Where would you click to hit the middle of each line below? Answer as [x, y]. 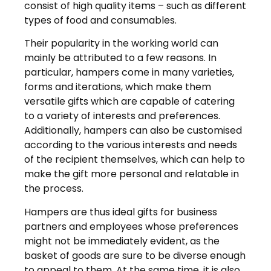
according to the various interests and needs [131, 145]
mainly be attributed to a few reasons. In [120, 58]
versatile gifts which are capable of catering [129, 102]
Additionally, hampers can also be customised [133, 131]
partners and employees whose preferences [131, 226]
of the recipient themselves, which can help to [135, 160]
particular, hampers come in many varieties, [129, 73]
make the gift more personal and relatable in [132, 174]
